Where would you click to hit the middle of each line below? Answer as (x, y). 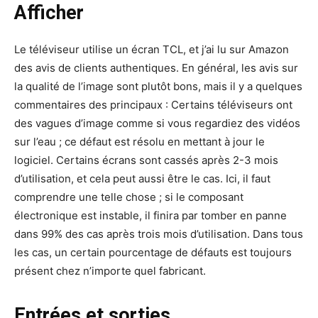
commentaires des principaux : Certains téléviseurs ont (153, 104)
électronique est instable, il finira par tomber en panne (150, 215)
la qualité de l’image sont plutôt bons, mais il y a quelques (158, 86)
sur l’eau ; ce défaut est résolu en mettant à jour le (139, 141)
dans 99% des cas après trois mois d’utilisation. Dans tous (159, 234)
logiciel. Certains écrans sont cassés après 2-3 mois (146, 160)
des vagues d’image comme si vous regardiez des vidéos (157, 123)
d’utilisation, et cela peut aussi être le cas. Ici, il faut (142, 178)
